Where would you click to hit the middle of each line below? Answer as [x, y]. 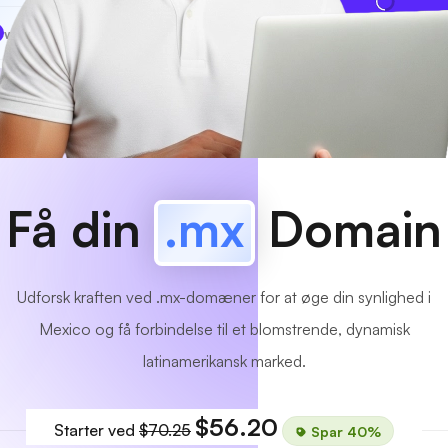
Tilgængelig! [163, 32]
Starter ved [96, 430]
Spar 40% [344, 430]
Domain [348, 229]
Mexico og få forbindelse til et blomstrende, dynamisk [224, 329]
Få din [80, 229]
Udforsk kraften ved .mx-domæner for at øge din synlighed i [224, 297]
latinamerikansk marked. [224, 361]
